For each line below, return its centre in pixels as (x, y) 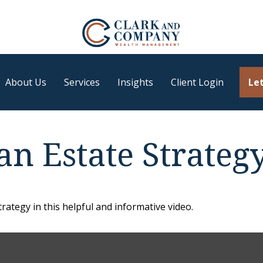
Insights (135, 82)
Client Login (197, 82)
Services (82, 82)
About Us (26, 82)
